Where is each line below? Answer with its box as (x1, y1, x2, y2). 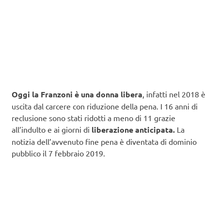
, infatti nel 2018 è (142, 89, 205, 99)
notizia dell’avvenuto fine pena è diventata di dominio (12, 136, 197, 146)
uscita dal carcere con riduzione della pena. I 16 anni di (12, 101, 198, 111)
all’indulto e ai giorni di (12, 124, 90, 134)
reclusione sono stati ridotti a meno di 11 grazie (12, 112, 175, 123)
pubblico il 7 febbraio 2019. (12, 148, 105, 158)
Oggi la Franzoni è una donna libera (12, 89, 142, 99)
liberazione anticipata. (90, 124, 175, 135)
